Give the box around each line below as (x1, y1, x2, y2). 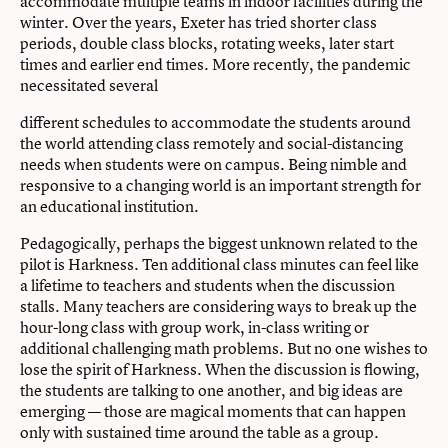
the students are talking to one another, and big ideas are (20, 379, 403, 402)
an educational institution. (20, 195, 199, 218)
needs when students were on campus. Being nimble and (20, 153, 407, 176)
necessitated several (20, 74, 158, 97)
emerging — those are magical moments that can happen (20, 400, 406, 423)
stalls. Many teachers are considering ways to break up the (20, 295, 417, 318)
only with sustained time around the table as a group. (20, 421, 379, 444)
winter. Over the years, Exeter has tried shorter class (20, 11, 377, 34)
